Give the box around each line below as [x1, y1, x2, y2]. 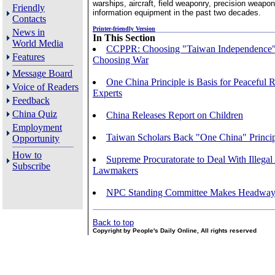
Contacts [12, 14, 46, 24]
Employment [12, 122, 62, 133]
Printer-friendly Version [93, 25, 155, 33]
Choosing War [93, 55, 149, 66]
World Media [12, 38, 63, 48]
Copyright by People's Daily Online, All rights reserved [93, 227, 257, 234]
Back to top [93, 218, 134, 228]
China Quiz [12, 109, 57, 119]
